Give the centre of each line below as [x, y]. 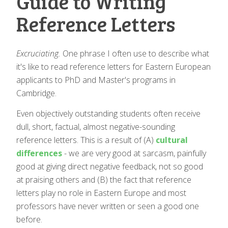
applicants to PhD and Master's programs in [96, 80]
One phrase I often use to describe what [135, 53]
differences [39, 153]
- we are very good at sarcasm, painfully [134, 153]
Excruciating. [38, 53]
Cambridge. [36, 93]
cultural [172, 140]
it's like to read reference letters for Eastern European [113, 66]
